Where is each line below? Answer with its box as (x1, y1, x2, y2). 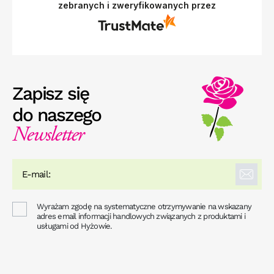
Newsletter (12, 125, 84, 147)
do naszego (12, 104, 101, 126)
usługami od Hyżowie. (37, 221, 112, 231)
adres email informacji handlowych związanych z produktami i (37, 212, 245, 221)
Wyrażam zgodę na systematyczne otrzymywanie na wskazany (37, 202, 252, 212)
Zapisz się (12, 83, 89, 105)
